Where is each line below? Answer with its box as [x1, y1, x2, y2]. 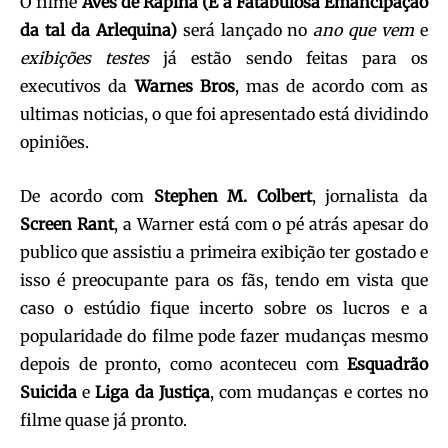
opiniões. [20, 132, 89, 153]
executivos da [20, 76, 128, 97]
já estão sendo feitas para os [149, 48, 429, 69]
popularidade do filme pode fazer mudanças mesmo [20, 326, 428, 347]
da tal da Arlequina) [20, 20, 177, 41]
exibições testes [20, 48, 150, 69]
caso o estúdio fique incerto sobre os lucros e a [20, 298, 428, 319]
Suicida [20, 382, 77, 403]
